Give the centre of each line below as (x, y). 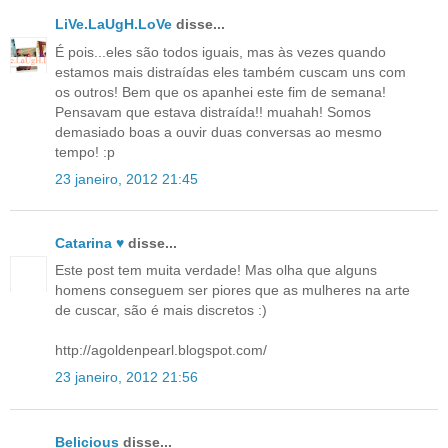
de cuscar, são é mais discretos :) (161, 310)
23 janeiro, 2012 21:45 (126, 178)
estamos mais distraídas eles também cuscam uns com (230, 71)
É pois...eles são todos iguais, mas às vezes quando (220, 51)
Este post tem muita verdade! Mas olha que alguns (216, 270)
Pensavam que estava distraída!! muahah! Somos (213, 111)
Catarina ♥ (89, 243)
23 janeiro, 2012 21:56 (126, 377)
